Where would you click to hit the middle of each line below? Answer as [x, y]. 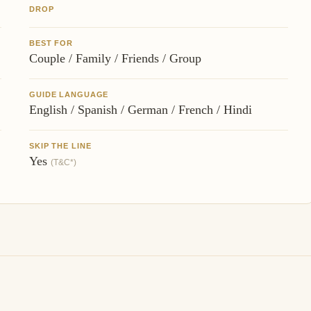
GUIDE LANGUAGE [69, 94]
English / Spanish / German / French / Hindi [141, 109]
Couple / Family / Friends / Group [115, 58]
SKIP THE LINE [60, 145]
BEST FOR [51, 43]
